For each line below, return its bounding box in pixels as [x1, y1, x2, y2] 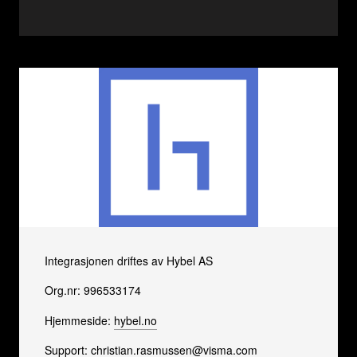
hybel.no [114, 312, 157, 328]
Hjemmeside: [45, 312, 114, 328]
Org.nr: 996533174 [45, 282, 141, 299]
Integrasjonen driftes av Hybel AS [45, 252, 213, 269]
